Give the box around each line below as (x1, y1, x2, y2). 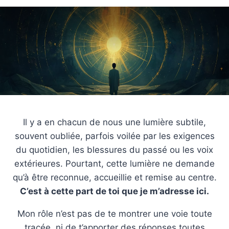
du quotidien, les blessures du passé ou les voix (16, 145, 213, 155)
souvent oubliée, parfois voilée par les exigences (14, 131, 215, 142)
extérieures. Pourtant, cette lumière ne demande (14, 158, 215, 169)
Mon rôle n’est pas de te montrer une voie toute (17, 209, 212, 219)
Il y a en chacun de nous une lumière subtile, (23, 117, 206, 128)
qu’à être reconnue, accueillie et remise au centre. (12, 172, 217, 183)
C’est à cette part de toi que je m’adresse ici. (20, 186, 209, 197)
